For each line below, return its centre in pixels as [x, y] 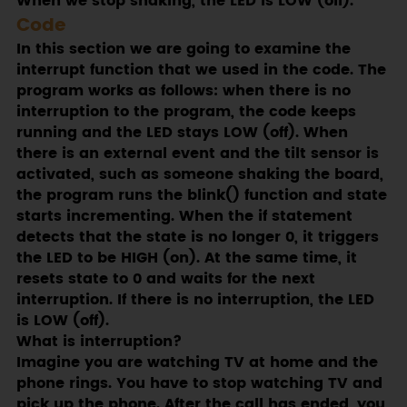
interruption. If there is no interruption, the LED [195, 301]
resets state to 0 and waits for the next [165, 280]
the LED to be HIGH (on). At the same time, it [186, 259]
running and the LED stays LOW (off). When [182, 134]
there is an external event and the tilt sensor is [197, 154]
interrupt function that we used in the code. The [201, 71]
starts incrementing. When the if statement [184, 217]
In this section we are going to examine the [183, 50]
